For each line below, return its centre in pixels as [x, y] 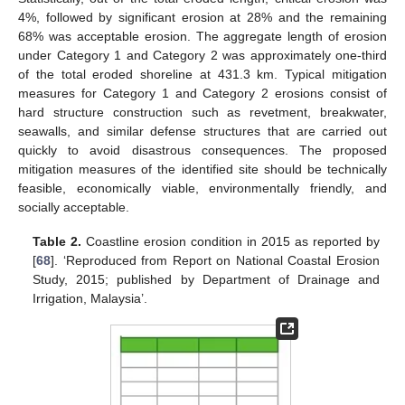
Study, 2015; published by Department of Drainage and [206, 280]
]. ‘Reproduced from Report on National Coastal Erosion [215, 261]
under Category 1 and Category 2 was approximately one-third [202, 56]
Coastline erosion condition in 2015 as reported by [231, 242]
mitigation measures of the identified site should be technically [202, 170]
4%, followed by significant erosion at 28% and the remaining [202, 18]
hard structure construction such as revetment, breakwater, [202, 113]
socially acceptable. [74, 207]
